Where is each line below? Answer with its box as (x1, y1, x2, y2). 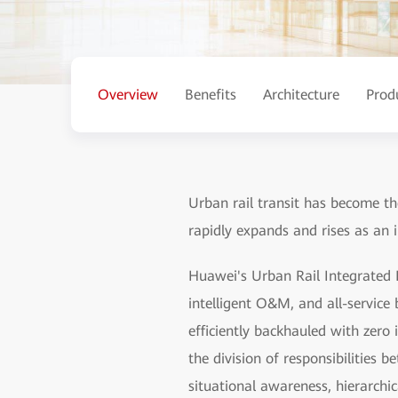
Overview (98, 85, 158, 103)
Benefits (185, 85, 236, 103)
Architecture (263, 85, 339, 103)
